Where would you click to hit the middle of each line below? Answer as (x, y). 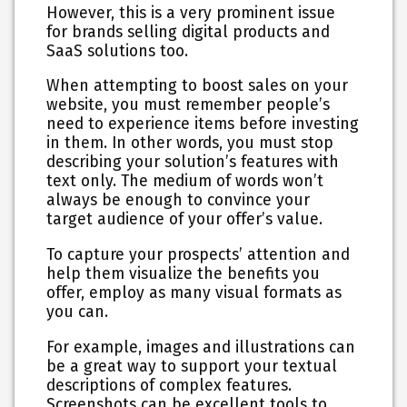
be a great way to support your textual (192, 366)
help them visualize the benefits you (184, 273)
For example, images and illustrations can (201, 347)
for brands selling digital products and (189, 32)
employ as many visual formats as (216, 293)
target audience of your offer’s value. (185, 220)
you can (76, 312)
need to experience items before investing (203, 124)
